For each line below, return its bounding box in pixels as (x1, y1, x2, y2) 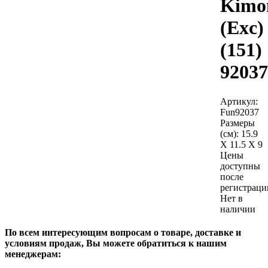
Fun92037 (220, 106, 259, 117)
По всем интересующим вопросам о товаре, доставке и (5, 227, 241, 238)
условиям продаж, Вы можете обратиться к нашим (5, 238, 227, 249)
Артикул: (220, 96, 258, 106)
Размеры (220, 117, 255, 128)
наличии (220, 203, 255, 214)
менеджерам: (5, 249, 61, 260)
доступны (220, 160, 260, 171)
